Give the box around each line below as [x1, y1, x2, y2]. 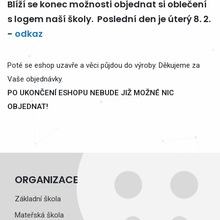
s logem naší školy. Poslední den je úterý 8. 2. [7, 12, 213, 25]
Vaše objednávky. [7, 74, 63, 83]
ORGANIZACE [15, 172, 78, 187]
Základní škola [15, 194, 61, 203]
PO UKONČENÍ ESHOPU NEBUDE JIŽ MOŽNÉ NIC [7, 88, 174, 97]
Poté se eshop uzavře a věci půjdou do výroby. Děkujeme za [7, 60, 200, 70]
